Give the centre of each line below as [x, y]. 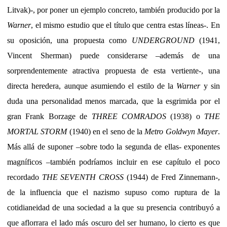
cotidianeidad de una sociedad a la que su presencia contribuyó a [113, 207]
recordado [25, 177]
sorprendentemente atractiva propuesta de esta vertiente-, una [113, 70]
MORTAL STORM [37, 131]
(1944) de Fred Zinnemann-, [172, 177]
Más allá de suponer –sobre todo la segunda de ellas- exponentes [113, 146]
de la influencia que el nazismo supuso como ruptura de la [113, 192]
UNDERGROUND [163, 40]
